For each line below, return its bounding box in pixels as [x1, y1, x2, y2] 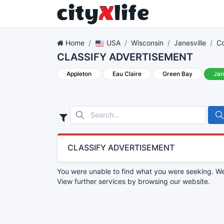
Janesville [173, 38, 206, 47]
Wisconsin [130, 38, 163, 47]
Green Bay [162, 70, 192, 77]
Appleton [66, 70, 91, 77]
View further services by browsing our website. [57, 177, 210, 185]
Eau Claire [112, 70, 141, 77]
